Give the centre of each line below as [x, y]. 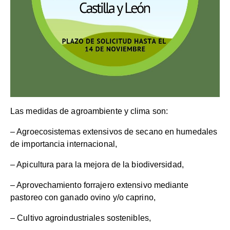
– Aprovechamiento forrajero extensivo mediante [99, 185]
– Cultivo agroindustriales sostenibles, [81, 218]
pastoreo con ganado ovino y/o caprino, [83, 198]
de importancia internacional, [64, 144]
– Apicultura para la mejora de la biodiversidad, [97, 165]
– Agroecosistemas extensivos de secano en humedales [114, 132]
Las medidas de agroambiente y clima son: [89, 111]
